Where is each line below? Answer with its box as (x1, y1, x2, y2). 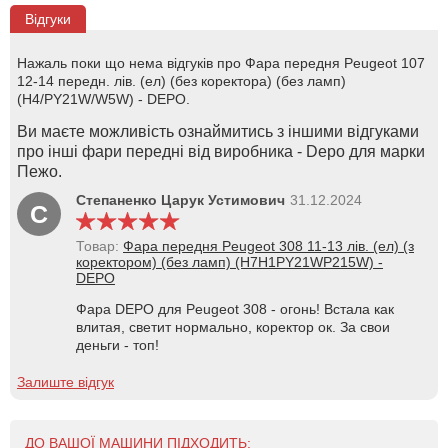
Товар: (76, 237, 123, 254)
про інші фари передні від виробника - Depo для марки (17, 142, 425, 160)
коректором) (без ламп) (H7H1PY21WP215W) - (76, 253, 383, 270)
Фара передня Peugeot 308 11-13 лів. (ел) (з (123, 237, 414, 254)
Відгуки (25, 10, 71, 27)
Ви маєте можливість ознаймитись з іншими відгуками (17, 122, 419, 140)
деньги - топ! (76, 336, 159, 353)
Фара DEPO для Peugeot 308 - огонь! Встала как (76, 300, 394, 317)
